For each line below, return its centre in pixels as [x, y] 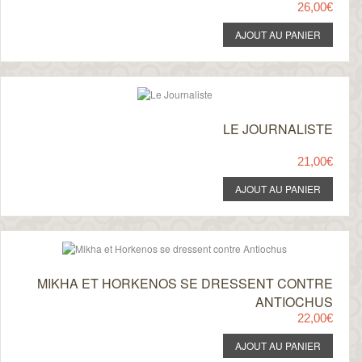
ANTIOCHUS [294, 302]
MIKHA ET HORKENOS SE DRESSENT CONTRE [185, 283]
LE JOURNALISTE [278, 129]
